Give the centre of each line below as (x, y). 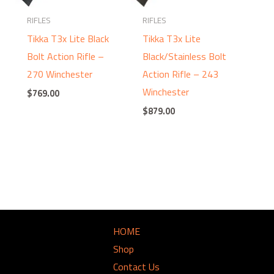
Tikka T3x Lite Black (68, 38)
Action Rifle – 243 (181, 74)
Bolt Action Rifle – (65, 56)
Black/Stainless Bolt (185, 56)
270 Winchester (59, 74)
